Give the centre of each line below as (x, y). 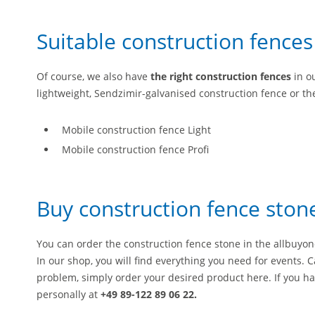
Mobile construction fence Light (136, 129)
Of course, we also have (94, 77)
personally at (69, 294)
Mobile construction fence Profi (135, 149)
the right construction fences (221, 77)
